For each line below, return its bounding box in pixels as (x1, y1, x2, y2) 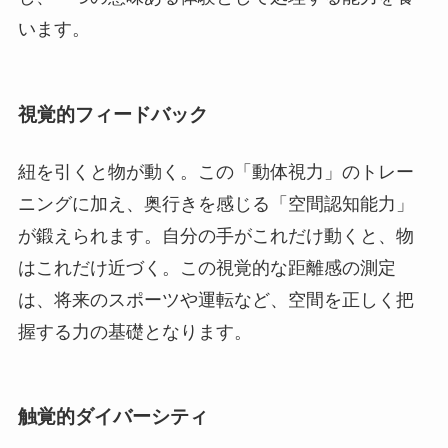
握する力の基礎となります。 (17, 321, 252, 342)
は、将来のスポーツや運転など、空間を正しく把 (17, 289, 414, 310)
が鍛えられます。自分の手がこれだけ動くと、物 (17, 225, 414, 246)
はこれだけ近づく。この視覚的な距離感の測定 (17, 257, 396, 278)
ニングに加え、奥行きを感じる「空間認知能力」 (17, 193, 414, 214)
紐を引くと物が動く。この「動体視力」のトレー (17, 161, 414, 182)
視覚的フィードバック (17, 103, 208, 125)
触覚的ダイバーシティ (17, 406, 208, 428)
